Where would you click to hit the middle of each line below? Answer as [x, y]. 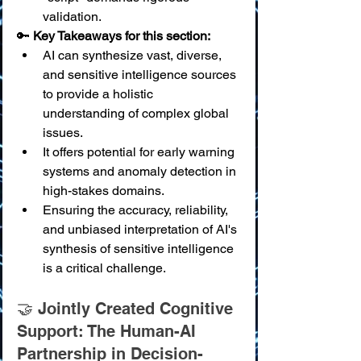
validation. [72, 17]
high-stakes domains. [104, 191]
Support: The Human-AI [109, 331]
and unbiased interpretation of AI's [141, 229]
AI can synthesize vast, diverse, [134, 55]
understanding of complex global [137, 113]
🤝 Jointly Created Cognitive [127, 309]
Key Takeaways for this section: [122, 36]
